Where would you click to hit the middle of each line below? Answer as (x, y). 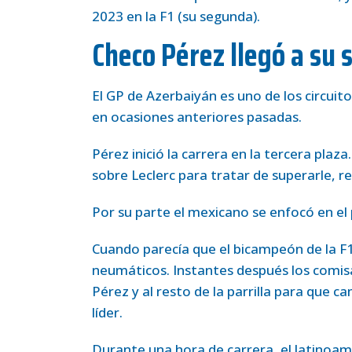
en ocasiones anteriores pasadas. (197, 116)
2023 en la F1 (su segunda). (176, 16)
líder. (107, 312)
